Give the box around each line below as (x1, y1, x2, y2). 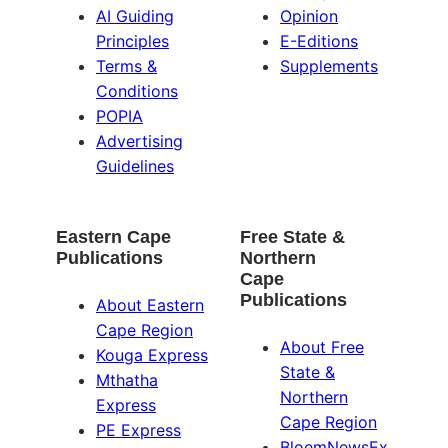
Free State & (240, 226, 345, 247)
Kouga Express (96, 344, 208, 365)
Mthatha (96, 369, 158, 390)
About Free (280, 336, 364, 357)
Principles (96, 30, 169, 51)
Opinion (280, 5, 338, 26)
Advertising (96, 130, 183, 151)
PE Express (96, 419, 181, 440)
